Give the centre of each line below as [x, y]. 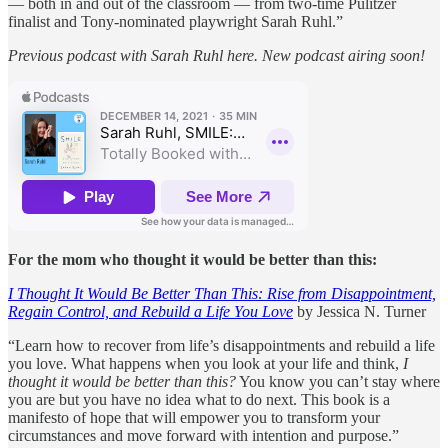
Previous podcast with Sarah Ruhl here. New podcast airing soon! [216, 55]
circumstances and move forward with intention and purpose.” [203, 435]
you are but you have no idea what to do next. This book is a [199, 399]
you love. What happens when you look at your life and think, [205, 363]
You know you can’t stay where [338, 381]
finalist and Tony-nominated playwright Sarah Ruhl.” [175, 21]
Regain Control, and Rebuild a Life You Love [150, 311]
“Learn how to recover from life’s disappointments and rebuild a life [221, 345]
